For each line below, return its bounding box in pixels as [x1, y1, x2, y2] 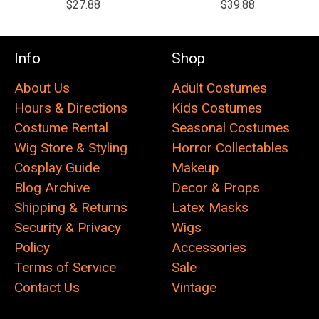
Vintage [172, 279, 217, 296]
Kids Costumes [172, 100, 263, 117]
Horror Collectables [172, 140, 289, 157]
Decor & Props [172, 179, 261, 197]
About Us [14, 80, 70, 97]
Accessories [172, 239, 247, 256]
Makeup [172, 159, 220, 177]
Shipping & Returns [14, 199, 127, 216]
